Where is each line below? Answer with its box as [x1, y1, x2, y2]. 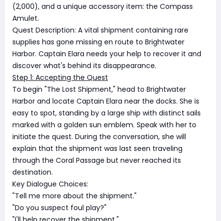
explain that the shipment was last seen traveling [12, 144, 183, 153]
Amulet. [12, 13, 39, 23]
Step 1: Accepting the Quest [12, 73, 108, 82]
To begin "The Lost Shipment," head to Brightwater [12, 84, 186, 94]
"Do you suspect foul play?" [12, 203, 107, 213]
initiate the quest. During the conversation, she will [12, 132, 186, 142]
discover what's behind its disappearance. [12, 61, 156, 71]
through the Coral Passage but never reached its [12, 155, 181, 165]
